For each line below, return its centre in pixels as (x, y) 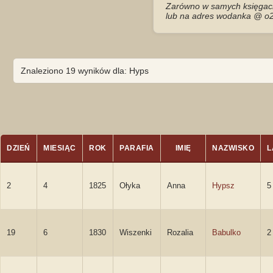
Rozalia (180, 232)
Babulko (226, 232)
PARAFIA (137, 148)
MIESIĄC (60, 148)
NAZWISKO (233, 148)
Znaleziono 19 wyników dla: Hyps (84, 71)
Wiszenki (136, 232)
